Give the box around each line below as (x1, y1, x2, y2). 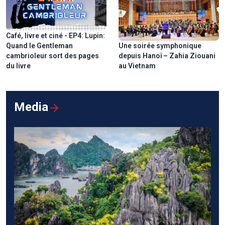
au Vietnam (119, 61, 156, 70)
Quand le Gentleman (6, 41, 73, 50)
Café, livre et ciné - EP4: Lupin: (6, 31, 105, 40)
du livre (6, 61, 31, 70)
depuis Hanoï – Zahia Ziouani (119, 51, 215, 60)
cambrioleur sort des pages (6, 51, 99, 60)
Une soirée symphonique (119, 41, 201, 50)
